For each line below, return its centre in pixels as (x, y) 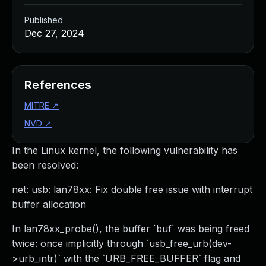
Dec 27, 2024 (54, 33)
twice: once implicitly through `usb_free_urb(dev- (122, 243)
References (58, 85)
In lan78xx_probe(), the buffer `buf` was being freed (131, 229)
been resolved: (45, 165)
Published (44, 20)
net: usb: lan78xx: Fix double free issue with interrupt (132, 189)
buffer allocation (49, 204)
